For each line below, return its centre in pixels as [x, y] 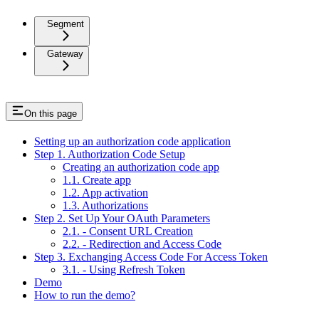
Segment [66, 23]
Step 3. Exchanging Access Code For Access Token [151, 256]
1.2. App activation [105, 192]
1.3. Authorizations [105, 205]
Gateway [65, 53]
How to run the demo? [85, 295]
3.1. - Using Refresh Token [124, 269]
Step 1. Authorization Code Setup [110, 154]
